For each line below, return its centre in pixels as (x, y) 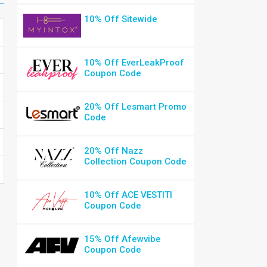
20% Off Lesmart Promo (136, 107)
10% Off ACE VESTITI (128, 195)
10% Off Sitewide (121, 19)
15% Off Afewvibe (123, 239)
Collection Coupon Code (136, 162)
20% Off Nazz (114, 151)
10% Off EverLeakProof (134, 63)
